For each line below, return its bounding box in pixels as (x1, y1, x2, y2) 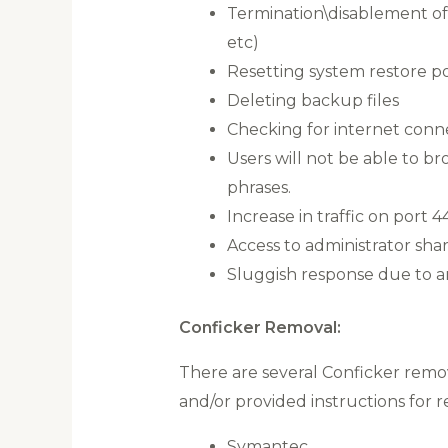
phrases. (226, 178, 291, 198)
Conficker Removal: (178, 318, 341, 338)
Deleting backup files (226, 91, 399, 111)
